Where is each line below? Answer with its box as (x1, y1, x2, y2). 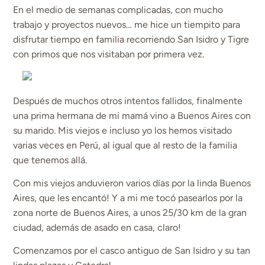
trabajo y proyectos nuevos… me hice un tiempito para (13, 18, 241, 30)
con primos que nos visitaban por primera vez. (13, 48, 205, 60)
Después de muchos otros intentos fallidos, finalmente (13, 95, 243, 106)
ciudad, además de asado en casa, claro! (13, 222, 182, 234)
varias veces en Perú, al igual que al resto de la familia (13, 139, 238, 151)
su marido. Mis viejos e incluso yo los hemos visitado (13, 124, 232, 136)
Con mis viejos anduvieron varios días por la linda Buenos (13, 177, 251, 189)
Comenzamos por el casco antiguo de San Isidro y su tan (13, 245, 251, 257)
